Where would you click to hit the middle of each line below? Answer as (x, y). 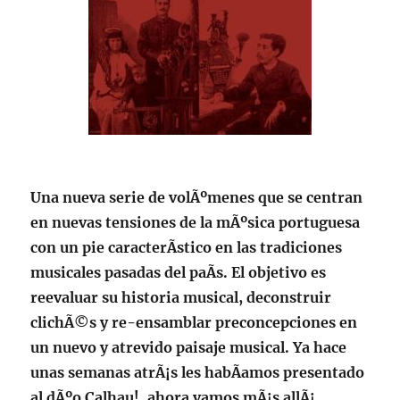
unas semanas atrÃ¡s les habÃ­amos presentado (198, 372)
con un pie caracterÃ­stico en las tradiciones (187, 247)
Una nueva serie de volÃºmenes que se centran (197, 197)
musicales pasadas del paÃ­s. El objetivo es (179, 272)
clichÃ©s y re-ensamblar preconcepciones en (194, 322)
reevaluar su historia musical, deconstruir (181, 297)
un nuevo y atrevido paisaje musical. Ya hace (189, 347)
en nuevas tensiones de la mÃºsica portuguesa (196, 222)
